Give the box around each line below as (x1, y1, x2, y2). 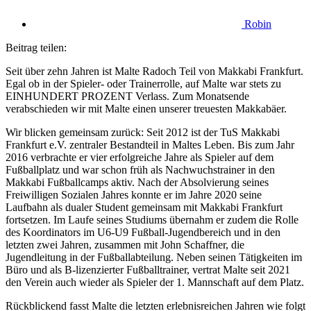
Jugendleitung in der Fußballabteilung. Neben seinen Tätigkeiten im (6, 251, 302, 263)
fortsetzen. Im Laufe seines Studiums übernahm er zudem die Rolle (6, 213, 299, 226)
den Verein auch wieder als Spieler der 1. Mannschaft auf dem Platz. (6, 276, 304, 288)
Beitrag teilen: (6, 41, 67, 53)
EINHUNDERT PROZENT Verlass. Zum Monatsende (6, 90, 249, 102)
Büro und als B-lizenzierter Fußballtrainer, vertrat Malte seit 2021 (6, 263, 290, 276)
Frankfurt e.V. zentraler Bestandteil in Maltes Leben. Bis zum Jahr (6, 138, 294, 151)
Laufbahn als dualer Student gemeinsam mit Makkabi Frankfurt (6, 201, 283, 213)
